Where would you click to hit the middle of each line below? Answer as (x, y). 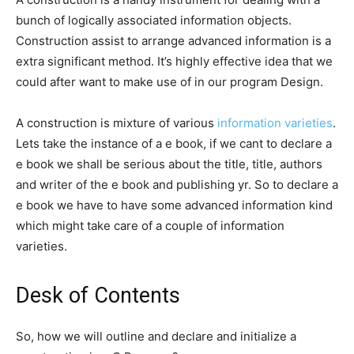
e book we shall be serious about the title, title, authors (169, 164)
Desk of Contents (98, 296)
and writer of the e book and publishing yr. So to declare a (177, 185)
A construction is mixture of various (117, 123)
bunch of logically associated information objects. (154, 21)
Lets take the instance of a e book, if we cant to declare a (174, 144)
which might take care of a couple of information (150, 226)
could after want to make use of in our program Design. (169, 82)
